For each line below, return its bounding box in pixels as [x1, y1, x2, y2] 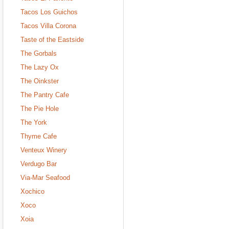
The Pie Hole [20, 105, 59, 113]
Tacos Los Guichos [20, 8, 78, 16]
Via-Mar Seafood [20, 174, 70, 182]
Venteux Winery [20, 146, 67, 154]
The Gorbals [20, 50, 57, 58]
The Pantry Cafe [20, 91, 69, 99]
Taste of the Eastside [20, 36, 84, 44]
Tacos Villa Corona [20, 22, 76, 30]
